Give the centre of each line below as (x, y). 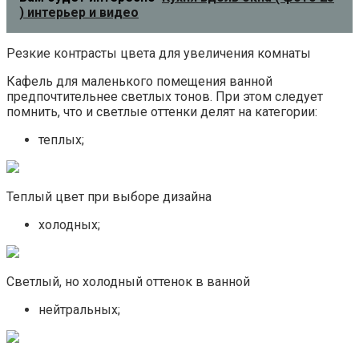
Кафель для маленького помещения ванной (139, 82)
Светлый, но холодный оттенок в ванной (128, 282)
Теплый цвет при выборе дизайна (109, 197)
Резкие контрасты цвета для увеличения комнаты (159, 54)
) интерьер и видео (79, 13)
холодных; (69, 225)
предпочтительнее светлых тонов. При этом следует (165, 97)
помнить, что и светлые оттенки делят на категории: (162, 112)
